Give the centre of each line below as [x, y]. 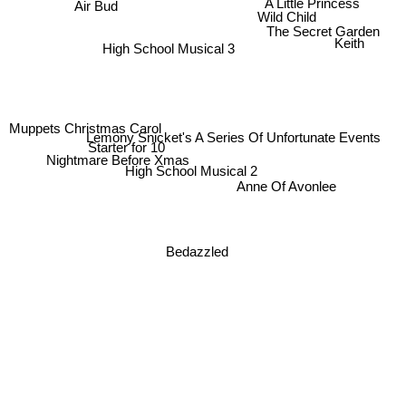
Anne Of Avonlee [287, 187]
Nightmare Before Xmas [117, 160]
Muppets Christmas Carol [85, 126]
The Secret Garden [323, 31]
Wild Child [286, 16]
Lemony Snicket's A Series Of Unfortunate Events [234, 137]
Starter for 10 [127, 148]
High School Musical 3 [168, 48]
